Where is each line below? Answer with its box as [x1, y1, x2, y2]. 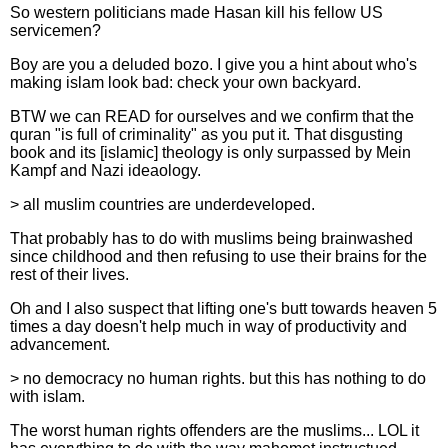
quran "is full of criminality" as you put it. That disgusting [10, 126, 403, 143]
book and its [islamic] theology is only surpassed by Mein [10, 144, 411, 161]
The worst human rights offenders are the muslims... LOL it [10, 422, 419, 439]
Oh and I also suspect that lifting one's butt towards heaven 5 [10, 300, 437, 317]
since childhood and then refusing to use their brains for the [10, 248, 427, 265]
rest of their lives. [10, 266, 129, 283]
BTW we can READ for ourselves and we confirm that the [10, 108, 414, 125]
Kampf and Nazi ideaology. [10, 162, 201, 179]
